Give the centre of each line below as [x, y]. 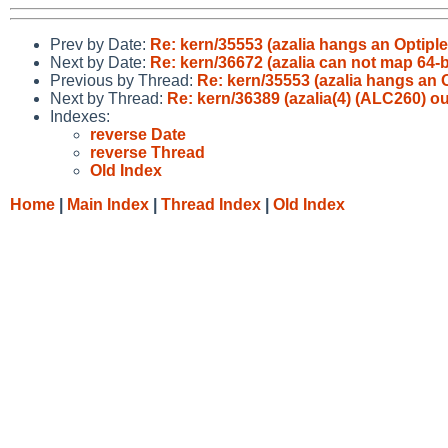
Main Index [108, 204]
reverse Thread [147, 152]
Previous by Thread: [123, 80]
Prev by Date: [100, 44]
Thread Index [211, 204]
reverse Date [138, 134]
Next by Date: [100, 62]
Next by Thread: [108, 98]
